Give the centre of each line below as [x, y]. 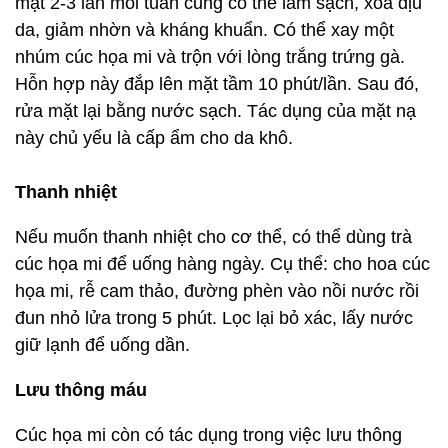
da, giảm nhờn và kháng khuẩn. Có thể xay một [204, 30]
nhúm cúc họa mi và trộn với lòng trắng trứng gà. [210, 57]
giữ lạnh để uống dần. [102, 345]
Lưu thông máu [81, 390]
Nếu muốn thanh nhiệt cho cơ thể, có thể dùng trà [213, 237]
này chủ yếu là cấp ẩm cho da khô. [154, 138]
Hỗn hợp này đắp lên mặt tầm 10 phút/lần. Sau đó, [217, 84]
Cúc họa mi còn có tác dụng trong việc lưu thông [208, 435]
